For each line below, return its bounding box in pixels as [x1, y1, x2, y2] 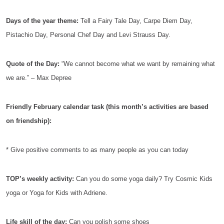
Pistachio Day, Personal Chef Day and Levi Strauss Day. [6, 31, 172, 38]
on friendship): [6, 117, 51, 124]
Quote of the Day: [6, 60, 59, 67]
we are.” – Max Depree [6, 74, 71, 81]
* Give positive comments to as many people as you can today [6, 146, 188, 153]
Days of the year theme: [6, 17, 78, 24]
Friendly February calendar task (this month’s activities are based [6, 103, 208, 110]
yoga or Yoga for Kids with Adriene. [6, 189, 109, 196]
